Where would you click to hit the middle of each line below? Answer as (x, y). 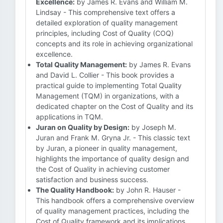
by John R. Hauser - (147, 190)
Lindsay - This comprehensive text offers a (106, 12)
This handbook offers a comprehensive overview (115, 200)
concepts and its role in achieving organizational (114, 44)
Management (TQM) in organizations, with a (108, 96)
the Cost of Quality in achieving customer (103, 169)
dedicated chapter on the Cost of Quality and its (114, 106)
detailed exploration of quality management (107, 23)
